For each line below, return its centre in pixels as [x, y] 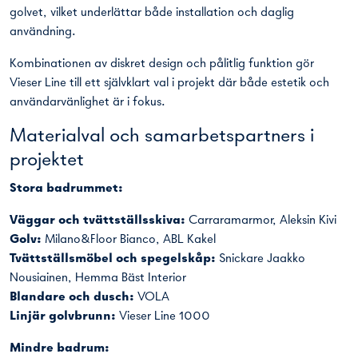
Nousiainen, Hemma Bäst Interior [98, 278]
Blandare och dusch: [74, 298]
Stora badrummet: [66, 189]
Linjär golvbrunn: [63, 317]
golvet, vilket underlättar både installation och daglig [152, 13]
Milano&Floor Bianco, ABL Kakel [129, 240]
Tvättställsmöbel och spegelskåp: [114, 259]
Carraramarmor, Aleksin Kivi [261, 221]
